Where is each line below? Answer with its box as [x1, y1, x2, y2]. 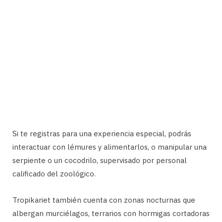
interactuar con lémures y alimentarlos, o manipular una [12, 142, 207, 152]
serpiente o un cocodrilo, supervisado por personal [12, 156, 187, 166]
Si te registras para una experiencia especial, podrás [12, 129, 191, 139]
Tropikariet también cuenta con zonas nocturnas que [12, 195, 195, 205]
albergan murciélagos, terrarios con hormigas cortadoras [12, 209, 210, 219]
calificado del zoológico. [12, 169, 96, 179]
